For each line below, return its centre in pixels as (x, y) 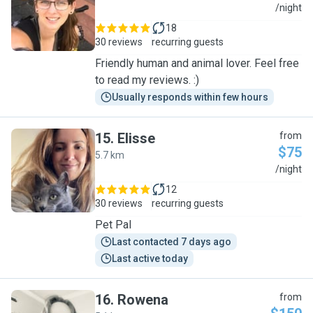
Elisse (136, 138)
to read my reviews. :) (147, 80)
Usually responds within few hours (190, 97)
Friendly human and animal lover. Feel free (197, 63)
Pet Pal (113, 225)
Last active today (150, 259)
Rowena (143, 300)
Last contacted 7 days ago (172, 242)
